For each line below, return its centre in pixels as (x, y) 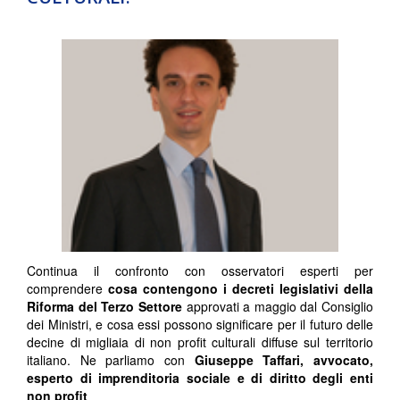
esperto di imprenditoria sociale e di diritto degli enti (200, 377)
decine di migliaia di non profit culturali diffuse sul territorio (200, 342)
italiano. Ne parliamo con (111, 359)
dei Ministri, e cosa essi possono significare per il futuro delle (200, 324)
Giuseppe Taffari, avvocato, (284, 359)
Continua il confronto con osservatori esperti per (200, 270)
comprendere (67, 288)
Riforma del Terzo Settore (107, 306)
